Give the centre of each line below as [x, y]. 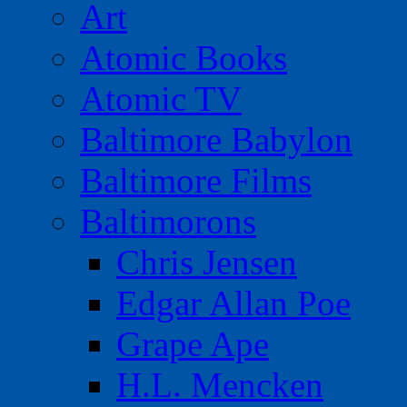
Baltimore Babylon [216, 140]
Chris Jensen [207, 263]
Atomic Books [184, 58]
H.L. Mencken [220, 385]
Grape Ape [193, 344]
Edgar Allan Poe [233, 303]
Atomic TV [161, 99]
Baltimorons [168, 222]
